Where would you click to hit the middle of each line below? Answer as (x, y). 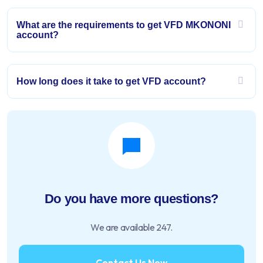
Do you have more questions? (131, 199)
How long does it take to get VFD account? (111, 81)
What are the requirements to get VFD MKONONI (124, 25)
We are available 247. (131, 227)
